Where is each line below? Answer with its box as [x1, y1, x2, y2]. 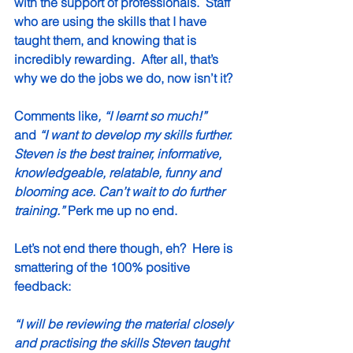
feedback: [14, 278, 71, 295]
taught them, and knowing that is [14, 32, 199, 49]
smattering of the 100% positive [14, 259, 193, 276]
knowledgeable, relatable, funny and [14, 165, 224, 181]
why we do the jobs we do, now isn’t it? [14, 70, 236, 87]
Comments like [14, 108, 98, 124]
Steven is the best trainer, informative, [14, 146, 225, 162]
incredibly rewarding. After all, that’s [14, 51, 221, 68]
